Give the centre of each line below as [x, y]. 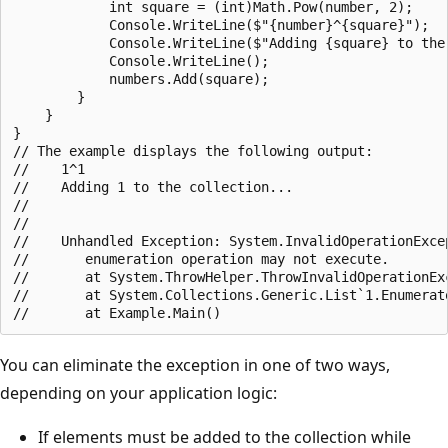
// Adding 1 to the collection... [153, 186]
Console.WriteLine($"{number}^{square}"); [221, 24]
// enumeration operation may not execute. [201, 258]
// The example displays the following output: [193, 150]
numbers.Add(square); [141, 78]
